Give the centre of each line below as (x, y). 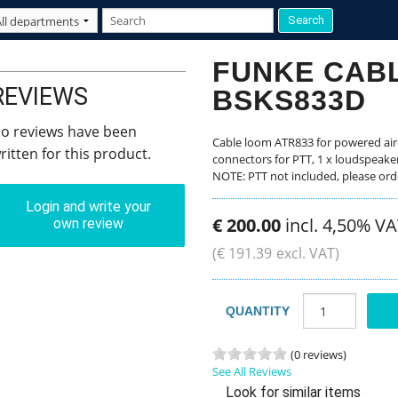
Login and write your (88, 207)
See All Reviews (252, 371)
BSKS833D (289, 100)
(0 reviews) (318, 354)
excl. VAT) (308, 253)
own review (88, 223)
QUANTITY (258, 311)
